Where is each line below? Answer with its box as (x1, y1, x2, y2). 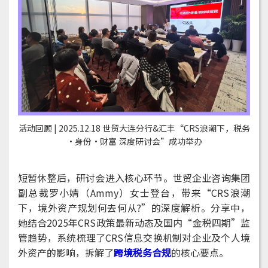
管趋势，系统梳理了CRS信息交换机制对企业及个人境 (18, 230, 250, 245)
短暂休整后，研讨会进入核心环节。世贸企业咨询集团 (18, 170, 250, 185)
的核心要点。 (171, 245, 229, 260)
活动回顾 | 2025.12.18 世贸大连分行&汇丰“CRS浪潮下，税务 (18, 122, 250, 135)
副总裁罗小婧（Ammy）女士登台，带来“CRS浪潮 (18, 185, 250, 200)
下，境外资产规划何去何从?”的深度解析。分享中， (18, 200, 250, 215)
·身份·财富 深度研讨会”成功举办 (66, 135, 202, 148)
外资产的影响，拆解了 (18, 245, 114, 260)
